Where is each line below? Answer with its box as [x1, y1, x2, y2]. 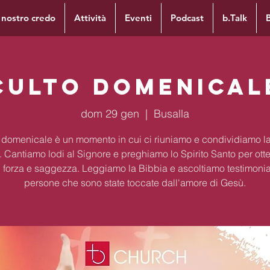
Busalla [154, 106, 189, 121]
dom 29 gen [81, 106, 139, 121]
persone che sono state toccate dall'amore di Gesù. [24, 176, 246, 189]
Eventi [125, 12, 152, 24]
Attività [74, 12, 106, 24]
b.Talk [222, 12, 247, 24]
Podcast [171, 12, 204, 24]
